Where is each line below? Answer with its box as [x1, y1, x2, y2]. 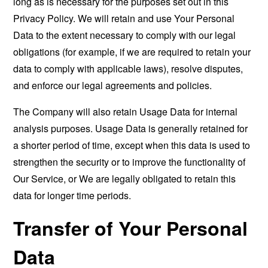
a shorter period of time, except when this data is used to [13, 138, 251, 152]
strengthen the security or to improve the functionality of [13, 155, 246, 169]
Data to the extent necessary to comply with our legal [13, 28, 236, 42]
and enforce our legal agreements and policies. [13, 78, 212, 92]
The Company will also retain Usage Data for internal [13, 105, 238, 118]
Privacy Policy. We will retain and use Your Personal [13, 11, 235, 25]
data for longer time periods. [13, 188, 132, 202]
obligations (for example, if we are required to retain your [13, 45, 251, 59]
